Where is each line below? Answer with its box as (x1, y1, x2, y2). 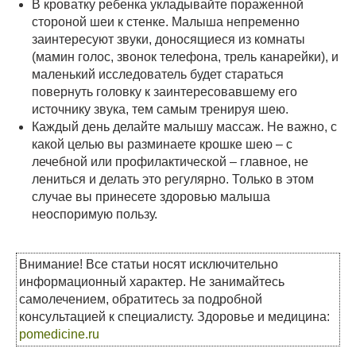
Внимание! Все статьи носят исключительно (19, 257, 278, 271)
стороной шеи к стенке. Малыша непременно (32, 14, 300, 29)
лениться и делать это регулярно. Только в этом (32, 172, 314, 186)
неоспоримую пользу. (32, 207, 157, 221)
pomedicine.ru (19, 327, 99, 341)
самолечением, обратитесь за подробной (19, 292, 262, 306)
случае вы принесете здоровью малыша (32, 189, 270, 203)
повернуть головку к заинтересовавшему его (32, 84, 297, 99)
